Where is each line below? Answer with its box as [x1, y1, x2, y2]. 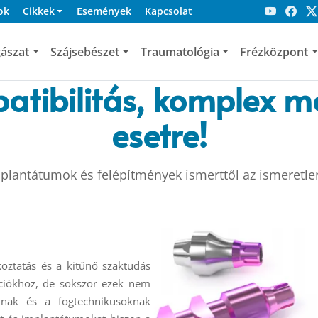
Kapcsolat [144, 4, 192, 18]
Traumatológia [140, 43, 219, 60]
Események [76, 4, 131, 18]
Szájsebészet [50, 43, 120, 60]
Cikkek [22, 4, 55, 18]
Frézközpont [240, 43, 309, 60]
